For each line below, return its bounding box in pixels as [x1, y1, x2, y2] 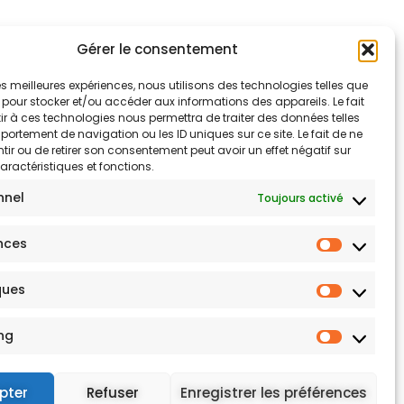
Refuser [86, 382, 139, 402]
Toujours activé [257, 189, 344, 206]
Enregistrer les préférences [179, 382, 367, 402]
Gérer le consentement [77, 40, 239, 59]
